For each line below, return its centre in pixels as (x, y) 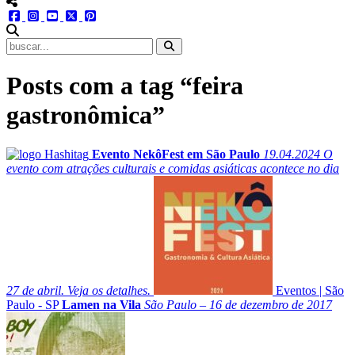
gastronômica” (86, 115)
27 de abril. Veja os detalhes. (78, 290)
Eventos (296, 290)
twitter (94, 15)
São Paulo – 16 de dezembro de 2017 (238, 304)
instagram (65, 15)
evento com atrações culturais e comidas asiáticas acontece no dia (173, 168)
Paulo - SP (32, 304)
